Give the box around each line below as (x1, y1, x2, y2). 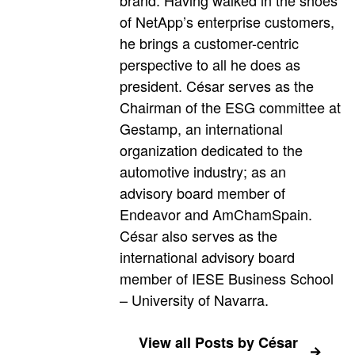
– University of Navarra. (120, 288, 269, 310)
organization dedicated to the (120, 139, 303, 160)
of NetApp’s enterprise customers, (120, 10, 334, 32)
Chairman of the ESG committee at (120, 96, 341, 117)
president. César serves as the (120, 74, 314, 96)
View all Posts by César (139, 331, 298, 353)
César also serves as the (120, 224, 277, 246)
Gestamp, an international (120, 117, 283, 139)
